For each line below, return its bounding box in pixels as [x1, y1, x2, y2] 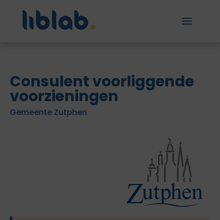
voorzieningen [10, 86, 118, 107]
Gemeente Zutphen [10, 107, 87, 118]
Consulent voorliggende [10, 71, 194, 92]
